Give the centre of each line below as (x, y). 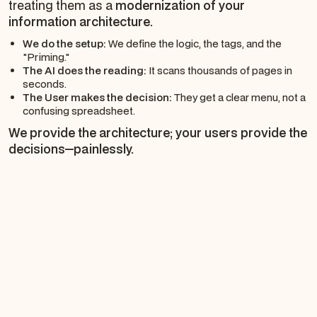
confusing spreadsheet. (79, 111)
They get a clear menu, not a (238, 98)
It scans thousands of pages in (219, 71)
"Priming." (46, 57)
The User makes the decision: (97, 98)
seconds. (44, 84)
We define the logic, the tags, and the (194, 44)
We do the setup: (64, 44)
